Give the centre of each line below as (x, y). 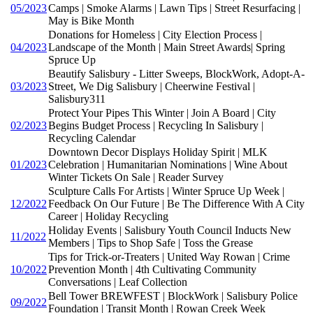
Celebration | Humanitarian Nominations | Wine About (168, 164)
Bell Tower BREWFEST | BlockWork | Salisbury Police (173, 296)
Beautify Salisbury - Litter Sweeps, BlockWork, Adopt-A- (176, 73)
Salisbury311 (77, 99)
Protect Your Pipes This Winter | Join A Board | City (162, 112)
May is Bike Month (91, 20)
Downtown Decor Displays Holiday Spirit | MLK (158, 152)
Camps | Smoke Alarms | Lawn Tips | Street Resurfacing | (174, 8)
